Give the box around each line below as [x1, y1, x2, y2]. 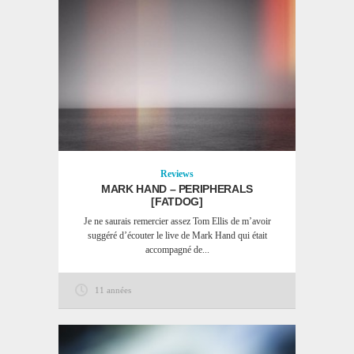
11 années [95, 285, 131, 295]
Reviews [160, 168, 194, 179]
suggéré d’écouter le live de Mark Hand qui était [87, 230, 267, 241]
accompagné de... [145, 244, 209, 255]
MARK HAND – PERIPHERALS [101, 183, 253, 195]
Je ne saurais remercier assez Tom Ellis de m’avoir [83, 216, 271, 227]
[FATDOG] [151, 195, 203, 208]
